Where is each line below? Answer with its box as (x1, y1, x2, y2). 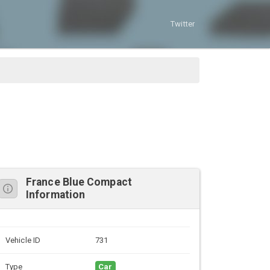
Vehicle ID (5, 235, 40, 245)
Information (26, 188, 86, 201)
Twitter (171, 19, 195, 29)
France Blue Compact (26, 175, 132, 188)
